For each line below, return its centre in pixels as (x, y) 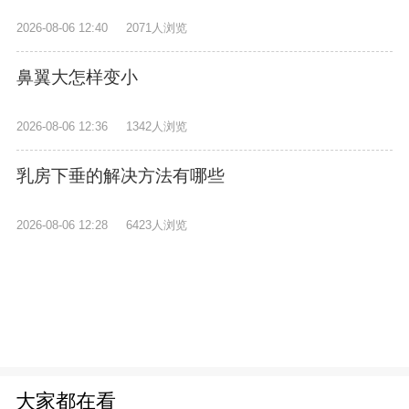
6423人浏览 (157, 225)
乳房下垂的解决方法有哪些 (120, 175)
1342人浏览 (157, 127)
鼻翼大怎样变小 (77, 77)
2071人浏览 (157, 28)
